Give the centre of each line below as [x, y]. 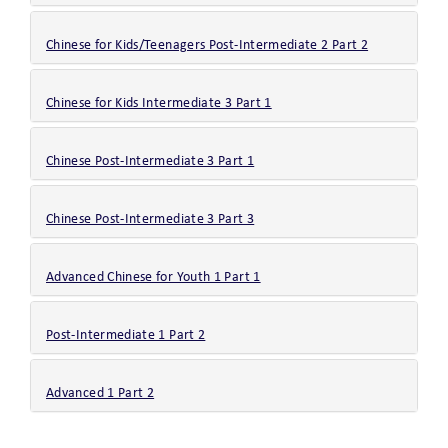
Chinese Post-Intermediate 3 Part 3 [150, 220]
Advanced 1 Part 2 [100, 394]
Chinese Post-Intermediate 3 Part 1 [150, 162]
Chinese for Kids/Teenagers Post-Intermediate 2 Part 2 [207, 46]
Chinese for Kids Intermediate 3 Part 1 [159, 104]
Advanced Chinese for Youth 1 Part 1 [153, 278]
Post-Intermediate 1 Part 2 [126, 336]
